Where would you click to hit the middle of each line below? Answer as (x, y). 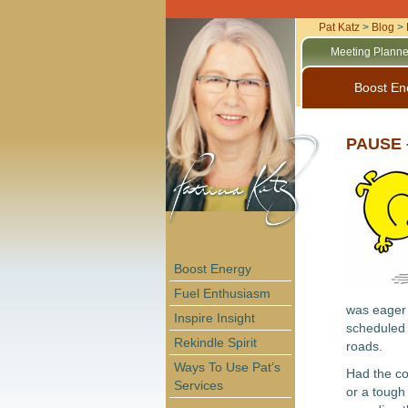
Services (199, 385)
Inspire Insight (214, 317)
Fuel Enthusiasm (222, 293)
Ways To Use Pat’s (227, 367)
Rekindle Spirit (215, 342)
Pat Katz (339, 27)
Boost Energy (213, 268)
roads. (364, 346)
